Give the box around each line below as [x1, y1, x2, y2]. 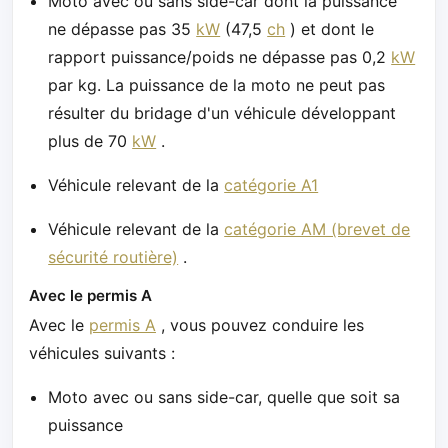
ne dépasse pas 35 [48, 18, 197, 39]
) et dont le [285, 18, 375, 39]
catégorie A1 [224, 174, 319, 195]
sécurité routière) [48, 246, 179, 267]
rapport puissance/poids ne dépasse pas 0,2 [48, 46, 392, 67]
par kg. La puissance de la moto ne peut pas [48, 74, 386, 95]
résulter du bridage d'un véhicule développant [48, 102, 397, 123]
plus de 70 [48, 130, 133, 151]
